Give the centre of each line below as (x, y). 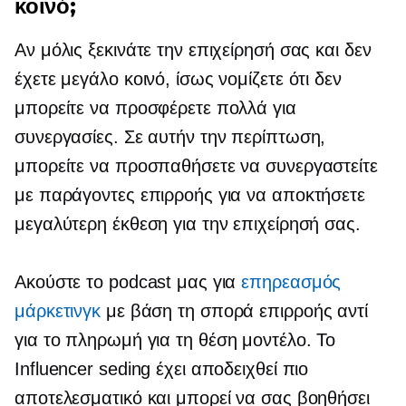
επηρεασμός (291, 282)
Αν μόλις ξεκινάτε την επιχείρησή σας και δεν (193, 50)
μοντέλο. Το (286, 340)
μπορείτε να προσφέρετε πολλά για (155, 108)
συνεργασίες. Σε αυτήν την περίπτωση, (170, 137)
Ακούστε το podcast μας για (128, 282)
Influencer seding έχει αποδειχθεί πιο (162, 369)
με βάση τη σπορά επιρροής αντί (234, 311)
